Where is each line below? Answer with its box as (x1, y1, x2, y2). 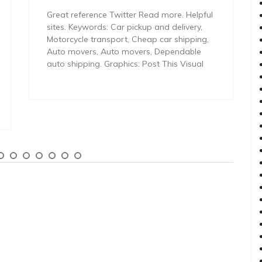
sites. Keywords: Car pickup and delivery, (47, 21, 202, 32)
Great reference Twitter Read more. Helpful (47, 9, 213, 20)
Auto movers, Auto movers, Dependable (47, 46, 201, 57)
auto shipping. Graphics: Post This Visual (47, 58, 204, 69)
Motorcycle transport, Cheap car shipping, (47, 33, 209, 44)
